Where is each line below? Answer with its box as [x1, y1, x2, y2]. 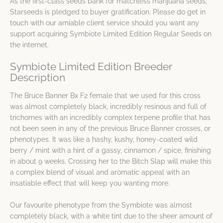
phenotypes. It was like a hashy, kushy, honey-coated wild [10, 135, 198, 144]
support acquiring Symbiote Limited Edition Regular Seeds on [10, 30, 212, 38]
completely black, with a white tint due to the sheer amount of [10, 212, 213, 221]
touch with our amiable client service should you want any [10, 19, 199, 27]
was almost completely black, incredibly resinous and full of [10, 103, 207, 111]
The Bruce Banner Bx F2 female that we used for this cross [10, 92, 201, 100]
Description [10, 72, 65, 84]
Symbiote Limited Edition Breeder [10, 61, 172, 73]
